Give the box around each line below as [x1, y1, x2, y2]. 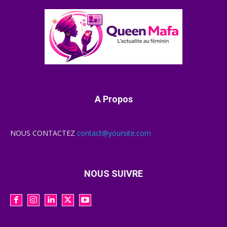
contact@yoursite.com [77, 128, 151, 138]
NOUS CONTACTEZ [10, 128, 77, 138]
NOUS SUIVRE [84, 168, 143, 179]
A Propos [94, 94, 133, 105]
